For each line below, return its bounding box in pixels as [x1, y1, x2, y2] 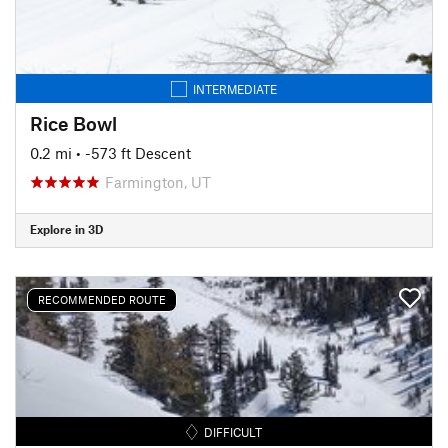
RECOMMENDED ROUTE [38, 293, 166, 306]
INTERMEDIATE [193, 81, 277, 96]
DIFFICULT [204, 424, 263, 439]
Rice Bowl [30, 111, 117, 135]
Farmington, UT [105, 172, 211, 191]
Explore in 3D [30, 222, 103, 236]
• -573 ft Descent [76, 143, 191, 162]
